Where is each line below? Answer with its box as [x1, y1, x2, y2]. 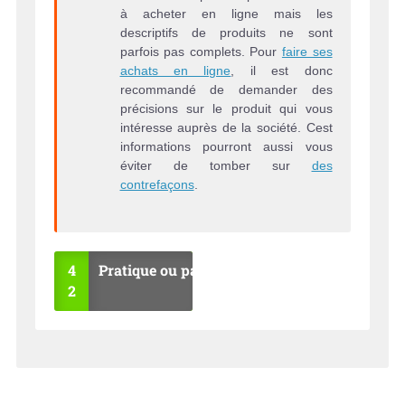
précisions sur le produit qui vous [119, 100, 333, 116]
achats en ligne [119, 62, 231, 78]
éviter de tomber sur [119, 157, 312, 173]
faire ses [281, 43, 333, 59]
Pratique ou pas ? [98, 259, 216, 279]
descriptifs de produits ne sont [119, 24, 333, 40]
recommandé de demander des [119, 81, 333, 97]
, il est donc [231, 62, 333, 78]
